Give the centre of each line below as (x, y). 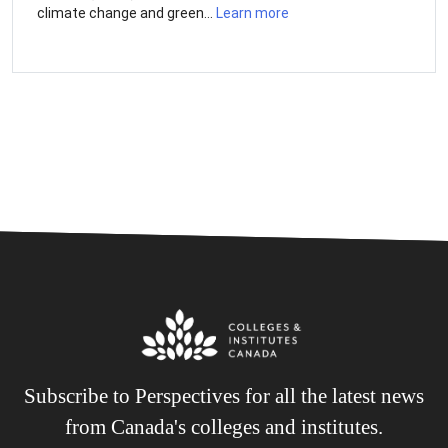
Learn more (252, 13)
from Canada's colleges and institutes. (224, 426)
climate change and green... (126, 13)
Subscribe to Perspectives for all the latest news (224, 395)
